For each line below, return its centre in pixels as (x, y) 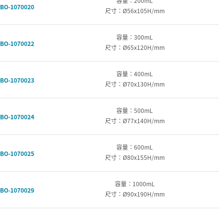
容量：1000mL (135, 184)
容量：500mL (135, 110)
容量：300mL (135, 37)
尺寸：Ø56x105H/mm (135, 11)
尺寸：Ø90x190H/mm (135, 194)
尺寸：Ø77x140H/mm (135, 120)
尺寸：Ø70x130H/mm (135, 84)
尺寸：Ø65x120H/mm (135, 47)
